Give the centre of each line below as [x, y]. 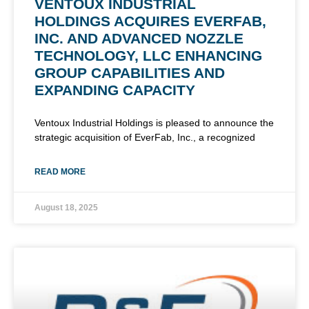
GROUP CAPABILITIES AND [130, 72]
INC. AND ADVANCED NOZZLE [139, 38]
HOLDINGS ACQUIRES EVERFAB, [150, 21]
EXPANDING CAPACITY [115, 90]
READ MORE [60, 171]
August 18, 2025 [66, 207]
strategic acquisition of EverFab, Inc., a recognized [145, 137]
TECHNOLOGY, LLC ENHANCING [148, 55]
